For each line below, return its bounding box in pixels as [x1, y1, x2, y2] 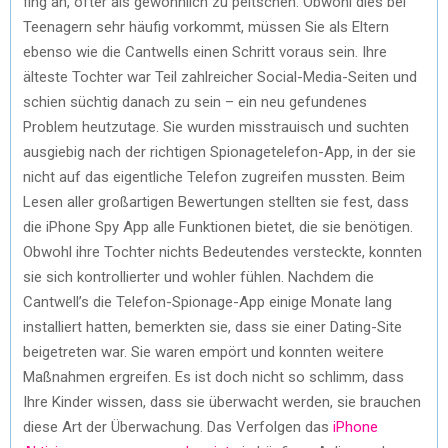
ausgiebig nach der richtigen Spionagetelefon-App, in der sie [23, 142, 416, 161]
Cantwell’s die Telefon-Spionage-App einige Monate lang [23, 292, 392, 311]
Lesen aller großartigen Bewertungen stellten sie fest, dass [23, 192, 409, 211]
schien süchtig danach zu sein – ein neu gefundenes [23, 92, 367, 111]
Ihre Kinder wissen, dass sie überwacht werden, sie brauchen [23, 392, 421, 411]
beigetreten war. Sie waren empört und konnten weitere [23, 342, 384, 361]
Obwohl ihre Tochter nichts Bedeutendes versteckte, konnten [23, 242, 422, 261]
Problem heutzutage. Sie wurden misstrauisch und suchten [23, 117, 409, 136]
